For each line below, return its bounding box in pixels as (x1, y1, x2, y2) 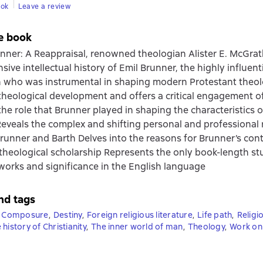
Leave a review (18, 2, 71, 11)
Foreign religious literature (86, 210, 193, 220)
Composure (1, 210, 49, 220)
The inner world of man (91, 221, 183, 232)
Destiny (53, 210, 82, 220)
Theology (187, 221, 225, 232)
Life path (197, 210, 232, 220)
